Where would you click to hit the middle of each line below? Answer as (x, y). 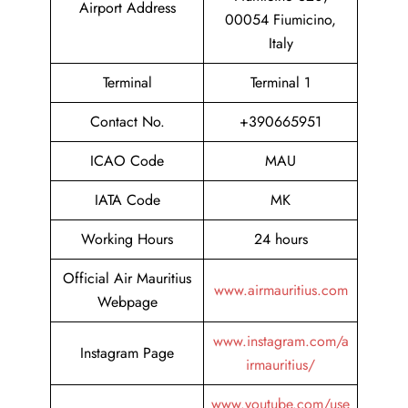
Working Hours (127, 240)
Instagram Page (127, 353)
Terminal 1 (280, 83)
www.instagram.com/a (280, 342)
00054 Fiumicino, (280, 20)
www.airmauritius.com (280, 291)
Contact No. (127, 122)
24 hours (280, 240)
